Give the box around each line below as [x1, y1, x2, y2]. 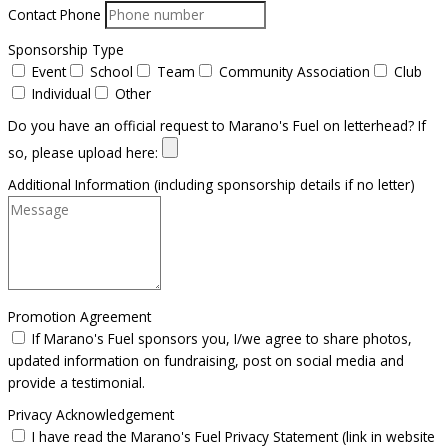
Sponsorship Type [8, 39, 124, 59]
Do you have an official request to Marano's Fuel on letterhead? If [8, 115, 426, 135]
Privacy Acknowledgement [8, 404, 174, 424]
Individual [32, 83, 91, 103]
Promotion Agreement [8, 306, 151, 326]
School [90, 61, 133, 81]
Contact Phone [8, 4, 105, 24]
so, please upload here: [8, 142, 162, 162]
